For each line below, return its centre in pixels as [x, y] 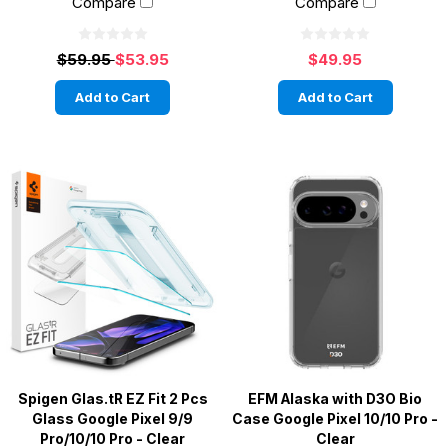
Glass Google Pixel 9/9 [113, 418]
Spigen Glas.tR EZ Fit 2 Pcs [112, 398]
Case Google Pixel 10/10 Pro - [335, 418]
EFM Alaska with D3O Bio [335, 398]
